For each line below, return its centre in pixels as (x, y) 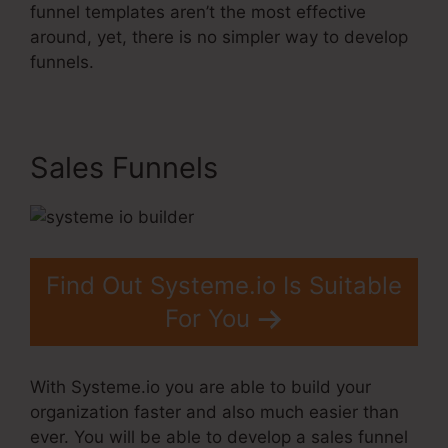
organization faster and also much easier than (214, 411)
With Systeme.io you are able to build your (200, 386)
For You (207, 319)
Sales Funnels (124, 167)
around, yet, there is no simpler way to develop (219, 36)
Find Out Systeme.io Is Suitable (224, 286)
